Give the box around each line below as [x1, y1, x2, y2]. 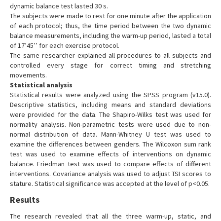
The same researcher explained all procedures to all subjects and [10, 51, 211, 60]
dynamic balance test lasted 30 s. [10, 1, 108, 11]
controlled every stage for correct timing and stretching [10, 61, 211, 70]
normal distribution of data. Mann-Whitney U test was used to [10, 130, 211, 139]
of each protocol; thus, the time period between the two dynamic [10, 21, 211, 31]
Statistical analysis [10, 80, 73, 90]
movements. [10, 71, 47, 80]
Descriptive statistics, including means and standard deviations [10, 100, 211, 110]
